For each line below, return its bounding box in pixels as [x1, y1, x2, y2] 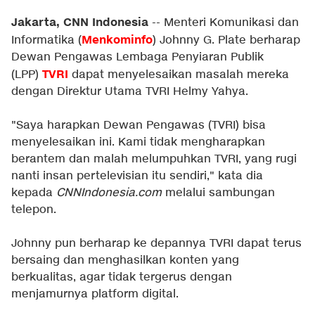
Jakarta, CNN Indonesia [11, 15, 148, 30]
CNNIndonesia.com [56, 186, 162, 200]
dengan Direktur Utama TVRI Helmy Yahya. [11, 84, 248, 99]
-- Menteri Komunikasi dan [148, 15, 299, 30]
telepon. [11, 202, 56, 217]
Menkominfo [82, 32, 153, 48]
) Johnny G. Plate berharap [153, 33, 300, 48]
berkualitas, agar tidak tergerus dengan [11, 270, 232, 285]
